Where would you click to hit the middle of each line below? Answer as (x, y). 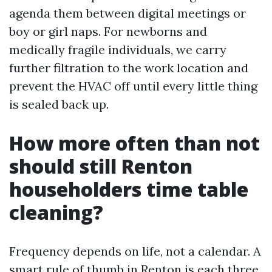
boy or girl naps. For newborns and (108, 31)
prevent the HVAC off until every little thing (133, 86)
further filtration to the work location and (129, 68)
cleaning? (56, 212)
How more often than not (134, 143)
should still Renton (101, 166)
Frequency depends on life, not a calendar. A (135, 251)
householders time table (129, 189)
